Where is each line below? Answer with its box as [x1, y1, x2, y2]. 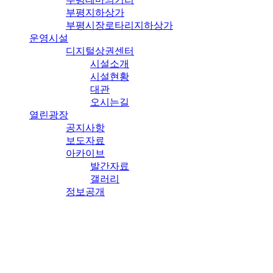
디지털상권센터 [66, 46, 134, 56]
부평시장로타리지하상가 [66, 20, 173, 30]
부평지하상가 [66, 7, 124, 18]
